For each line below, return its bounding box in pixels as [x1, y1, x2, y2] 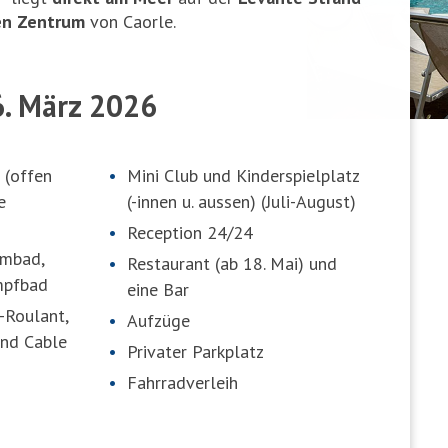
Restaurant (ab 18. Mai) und [126, 251, 337, 275]
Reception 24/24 [126, 220, 253, 244]
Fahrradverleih [126, 370, 238, 394]
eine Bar [126, 277, 189, 301]
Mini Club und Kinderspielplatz [126, 163, 359, 187]
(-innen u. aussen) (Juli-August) [126, 189, 356, 213]
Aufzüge [126, 308, 190, 332]
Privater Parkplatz [126, 339, 264, 363]
